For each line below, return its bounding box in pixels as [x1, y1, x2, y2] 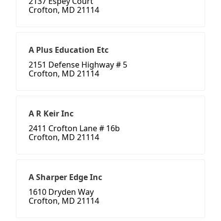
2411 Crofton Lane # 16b [29, 123, 120, 134]
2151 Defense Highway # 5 [29, 59, 127, 71]
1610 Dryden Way [29, 186, 94, 198]
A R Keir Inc [29, 108, 74, 119]
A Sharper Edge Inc [29, 172, 102, 183]
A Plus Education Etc [29, 44, 109, 56]
